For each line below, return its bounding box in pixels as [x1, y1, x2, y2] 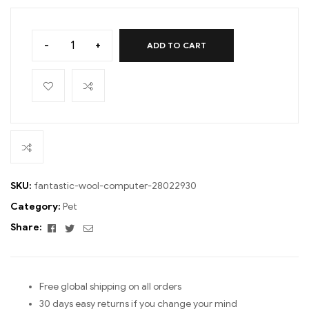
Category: [10, 201, 63, 213]
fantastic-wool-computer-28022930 [34, 180, 197, 192]
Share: [10, 221, 42, 234]
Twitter [76, 221, 108, 233]
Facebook [57, 221, 100, 233]
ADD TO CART [147, 40, 206, 51]
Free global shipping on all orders [39, 281, 181, 293]
